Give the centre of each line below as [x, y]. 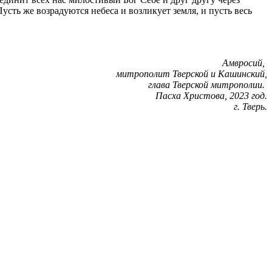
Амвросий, [245, 63]
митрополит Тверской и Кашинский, [192, 73]
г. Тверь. [250, 106]
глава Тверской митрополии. [208, 84]
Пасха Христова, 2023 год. [211, 95]
